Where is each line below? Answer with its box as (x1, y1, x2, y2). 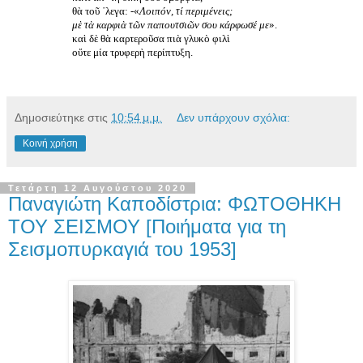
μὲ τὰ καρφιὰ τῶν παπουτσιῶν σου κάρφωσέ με (72, 19, 269, 32)
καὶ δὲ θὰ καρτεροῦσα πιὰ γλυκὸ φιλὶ (72, 32, 230, 45)
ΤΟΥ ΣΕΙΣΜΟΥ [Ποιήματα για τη (8, 216, 286, 238)
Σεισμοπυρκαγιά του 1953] (8, 238, 237, 261)
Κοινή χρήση (23, 138, 78, 150)
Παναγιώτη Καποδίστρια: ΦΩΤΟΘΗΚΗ (8, 193, 341, 216)
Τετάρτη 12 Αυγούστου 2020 (8, 183, 187, 194)
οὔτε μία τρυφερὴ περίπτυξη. (72, 46, 193, 59)
